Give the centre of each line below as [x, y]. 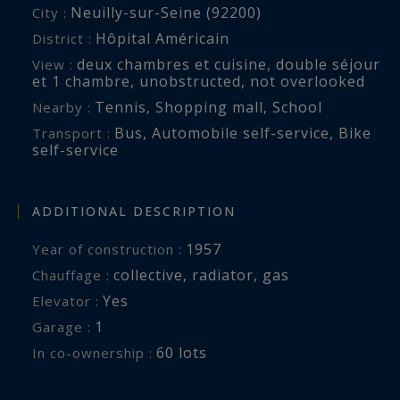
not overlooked [308, 81]
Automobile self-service [241, 133]
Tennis [121, 107]
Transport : [76, 133]
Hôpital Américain [162, 38]
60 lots [182, 353]
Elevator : [70, 301]
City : [54, 12]
